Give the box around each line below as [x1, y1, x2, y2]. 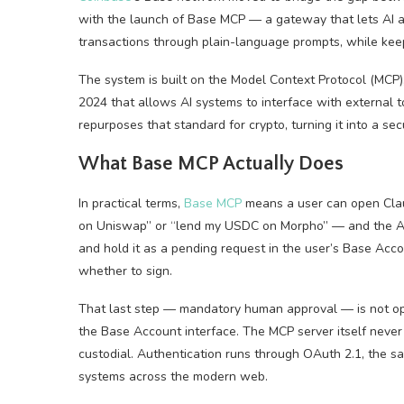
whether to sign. [78, 262, 172, 280]
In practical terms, [78, 195, 184, 212]
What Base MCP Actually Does [78, 152, 344, 175]
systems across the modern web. [78, 368, 268, 385]
